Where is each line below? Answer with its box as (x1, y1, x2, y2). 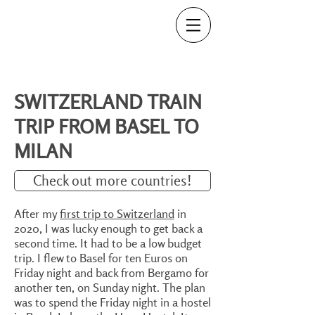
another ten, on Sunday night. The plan (14, 280, 205, 295)
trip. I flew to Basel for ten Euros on (14, 250, 188, 265)
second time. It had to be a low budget (14, 236, 202, 250)
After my (14, 206, 60, 221)
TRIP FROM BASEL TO (14, 114, 199, 139)
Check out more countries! (33, 172, 192, 189)
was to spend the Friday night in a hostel (14, 295, 211, 309)
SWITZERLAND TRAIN (14, 89, 202, 114)
